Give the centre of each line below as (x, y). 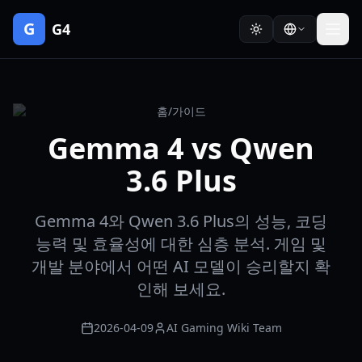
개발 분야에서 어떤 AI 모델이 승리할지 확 (181, 266)
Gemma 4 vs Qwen (181, 148)
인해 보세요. (181, 289)
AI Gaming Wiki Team (224, 328)
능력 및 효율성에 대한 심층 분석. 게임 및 (181, 244)
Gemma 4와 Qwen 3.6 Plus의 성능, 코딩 (181, 221)
